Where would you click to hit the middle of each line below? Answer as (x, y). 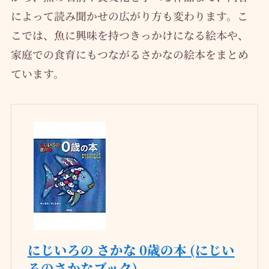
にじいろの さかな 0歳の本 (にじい (131, 250)
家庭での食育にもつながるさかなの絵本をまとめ (129, 54)
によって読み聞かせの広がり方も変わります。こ (129, 15)
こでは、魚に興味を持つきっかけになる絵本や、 (129, 35)
